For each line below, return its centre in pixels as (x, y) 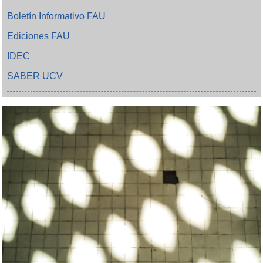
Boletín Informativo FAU (57, 16)
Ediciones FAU (39, 36)
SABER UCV (35, 76)
